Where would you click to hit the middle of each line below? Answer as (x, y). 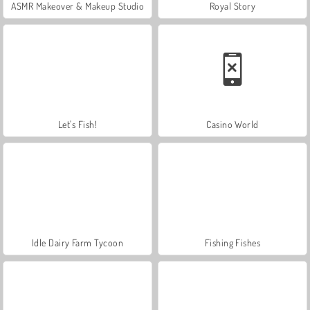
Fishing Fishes (232, 242)
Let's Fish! (77, 124)
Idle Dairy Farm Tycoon (77, 242)
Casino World (232, 124)
